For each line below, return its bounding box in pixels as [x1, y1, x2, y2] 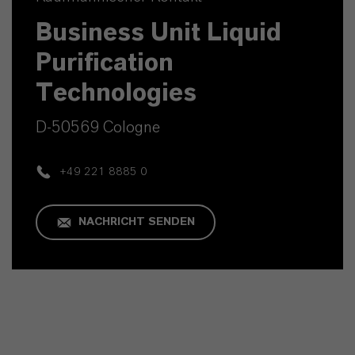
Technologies [36, 79, 197, 105]
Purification [36, 49, 174, 75]
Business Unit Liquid [36, 19, 281, 45]
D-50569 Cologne [36, 119, 160, 136]
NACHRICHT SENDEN [78, 216, 195, 227]
